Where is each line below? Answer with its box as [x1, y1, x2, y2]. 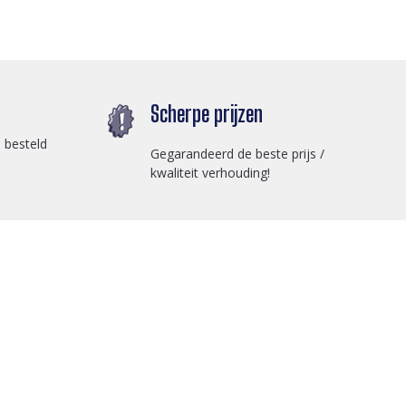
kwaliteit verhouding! [150, 163, 270, 181]
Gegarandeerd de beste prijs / [150, 144, 324, 162]
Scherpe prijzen [150, 100, 263, 127]
